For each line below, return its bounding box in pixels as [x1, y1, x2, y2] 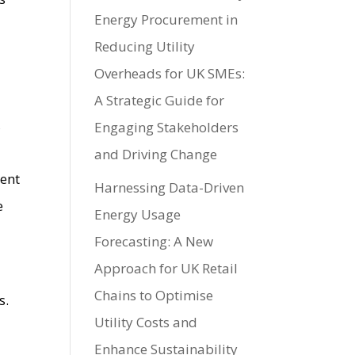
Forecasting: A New [94, 232, 214, 251]
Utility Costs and [94, 313, 198, 332]
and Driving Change [94, 144, 218, 163]
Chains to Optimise [94, 286, 214, 305]
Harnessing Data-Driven [94, 178, 245, 197]
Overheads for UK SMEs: [94, 63, 246, 82]
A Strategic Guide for [94, 90, 225, 109]
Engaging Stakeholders [94, 117, 239, 136]
